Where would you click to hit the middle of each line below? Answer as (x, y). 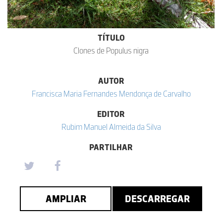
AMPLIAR (66, 198)
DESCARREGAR (157, 198)
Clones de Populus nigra (111, 50)
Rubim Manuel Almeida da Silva (111, 127)
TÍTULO (111, 37)
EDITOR (111, 114)
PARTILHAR (111, 147)
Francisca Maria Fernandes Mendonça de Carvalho (111, 93)
